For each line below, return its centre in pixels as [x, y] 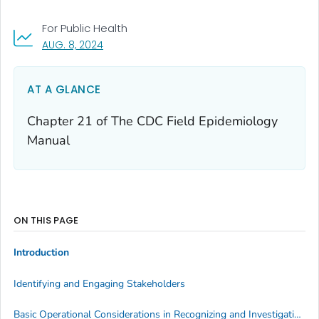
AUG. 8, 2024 [73, 45]
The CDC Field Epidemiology [194, 121]
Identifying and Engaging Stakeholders [99, 283]
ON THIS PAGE [46, 220]
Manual [48, 140]
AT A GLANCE [64, 89]
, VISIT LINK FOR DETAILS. [157, 44]
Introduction [41, 253]
